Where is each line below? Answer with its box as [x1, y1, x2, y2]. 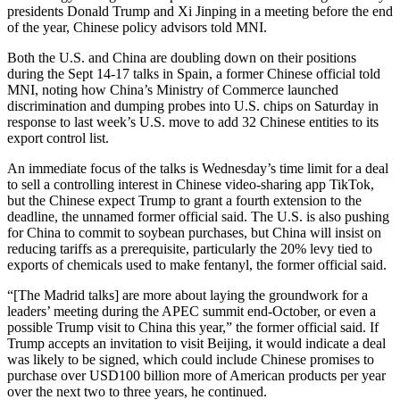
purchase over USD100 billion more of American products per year [7, 367, 386, 383]
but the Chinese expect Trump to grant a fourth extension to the [7, 192, 362, 208]
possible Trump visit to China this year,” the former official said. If [7, 319, 379, 335]
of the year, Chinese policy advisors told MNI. [7, 19, 267, 35]
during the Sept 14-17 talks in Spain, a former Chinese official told [7, 65, 380, 81]
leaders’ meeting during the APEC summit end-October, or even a [7, 303, 376, 319]
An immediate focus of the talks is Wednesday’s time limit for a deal [7, 160, 388, 176]
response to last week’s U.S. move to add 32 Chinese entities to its [7, 113, 379, 129]
